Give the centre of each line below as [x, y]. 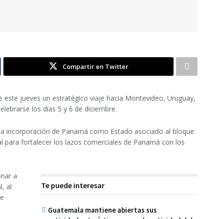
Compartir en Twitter [95, 66]
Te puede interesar [73, 185]
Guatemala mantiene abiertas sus [102, 210]
